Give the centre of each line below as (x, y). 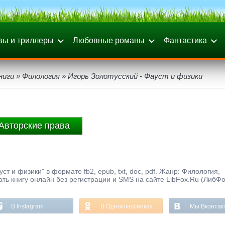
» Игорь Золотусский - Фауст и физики (131, 76)
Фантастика (185, 40)
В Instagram (27, 206)
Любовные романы (109, 40)
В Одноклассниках (127, 206)
